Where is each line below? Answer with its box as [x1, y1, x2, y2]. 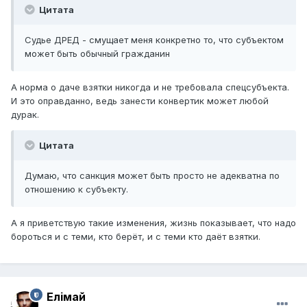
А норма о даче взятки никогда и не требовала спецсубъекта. [11, 81, 289, 93]
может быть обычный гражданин [25, 47, 170, 59]
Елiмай [47, 290, 86, 304]
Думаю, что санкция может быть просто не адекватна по [25, 169, 280, 181]
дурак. [11, 108, 39, 120]
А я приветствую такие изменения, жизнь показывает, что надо [11, 217, 296, 228]
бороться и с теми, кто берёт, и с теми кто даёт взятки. [11, 230, 260, 242]
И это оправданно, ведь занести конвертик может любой [11, 95, 269, 106]
